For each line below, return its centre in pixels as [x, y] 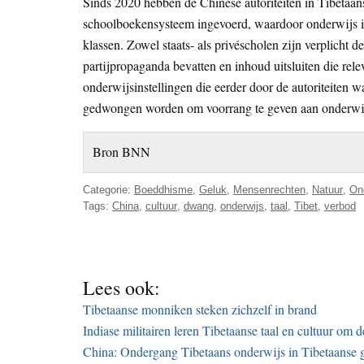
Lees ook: [121, 287]
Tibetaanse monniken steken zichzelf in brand [200, 309]
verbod [340, 206]
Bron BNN [122, 152]
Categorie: [108, 189]
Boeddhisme [163, 189]
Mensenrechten [269, 189]
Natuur [327, 189]
